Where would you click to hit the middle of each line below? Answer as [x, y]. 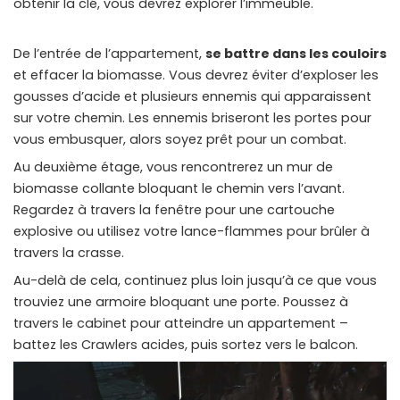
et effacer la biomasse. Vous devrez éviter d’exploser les [196, 75]
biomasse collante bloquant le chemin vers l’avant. [179, 189]
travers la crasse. [69, 253]
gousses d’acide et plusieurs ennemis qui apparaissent [192, 97]
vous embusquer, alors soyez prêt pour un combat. [180, 140]
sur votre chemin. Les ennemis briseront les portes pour [192, 118]
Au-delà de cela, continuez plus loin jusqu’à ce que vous [195, 281]
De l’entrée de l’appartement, [109, 54]
